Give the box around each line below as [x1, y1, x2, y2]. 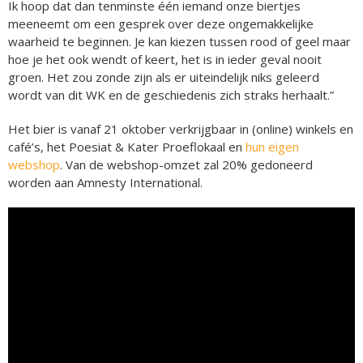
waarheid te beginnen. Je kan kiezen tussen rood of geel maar [8, 32, 351, 49]
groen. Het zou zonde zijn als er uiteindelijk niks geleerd [8, 68, 319, 85]
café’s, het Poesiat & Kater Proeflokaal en [8, 138, 246, 155]
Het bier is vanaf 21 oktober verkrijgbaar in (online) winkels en [8, 120, 353, 137]
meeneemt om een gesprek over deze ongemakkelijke [8, 15, 314, 32]
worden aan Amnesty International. [8, 173, 203, 190]
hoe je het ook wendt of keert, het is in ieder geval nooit [8, 50, 322, 67]
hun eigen [246, 138, 299, 155]
